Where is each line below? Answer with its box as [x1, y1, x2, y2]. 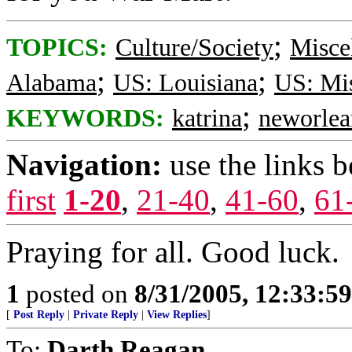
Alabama [6, 69, 97, 97]
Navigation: [6, 148, 162, 181]
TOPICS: [6, 34, 108, 61]
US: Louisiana [113, 69, 258, 97]
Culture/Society [115, 34, 273, 61]
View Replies [147, 309, 207, 321]
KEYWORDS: [6, 104, 164, 132]
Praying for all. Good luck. [6, 235, 339, 269]
